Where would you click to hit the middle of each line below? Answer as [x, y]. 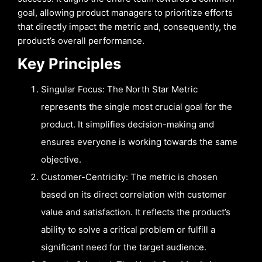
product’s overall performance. [81, 41]
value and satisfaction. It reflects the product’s [136, 212]
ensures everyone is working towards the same [139, 142]
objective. [61, 159]
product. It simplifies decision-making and [127, 124]
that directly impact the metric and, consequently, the [127, 27]
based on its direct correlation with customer [134, 194]
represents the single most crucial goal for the [137, 106]
